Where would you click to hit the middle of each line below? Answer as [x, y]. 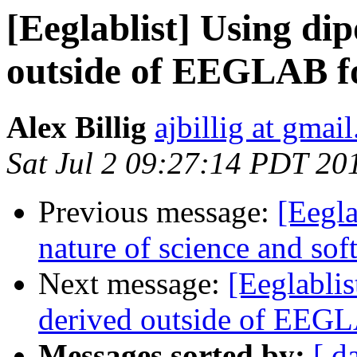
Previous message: [158, 212]
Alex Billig [76, 127]
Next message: [133, 284]
